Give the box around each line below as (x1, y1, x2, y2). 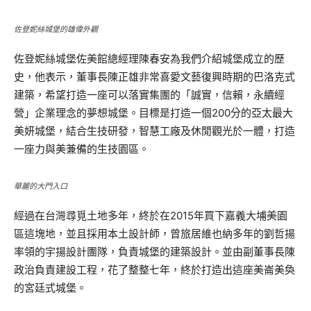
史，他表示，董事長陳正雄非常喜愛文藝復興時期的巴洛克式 (14, 70, 295, 83)
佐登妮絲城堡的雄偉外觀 (14, 24, 98, 34)
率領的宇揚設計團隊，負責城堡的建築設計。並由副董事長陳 (14, 245, 295, 258)
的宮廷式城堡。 (14, 281, 87, 294)
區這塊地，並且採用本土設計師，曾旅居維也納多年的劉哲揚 (14, 227, 295, 240)
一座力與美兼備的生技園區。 (14, 142, 149, 155)
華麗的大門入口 (14, 181, 67, 191)
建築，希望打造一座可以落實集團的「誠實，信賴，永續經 (14, 88, 285, 101)
